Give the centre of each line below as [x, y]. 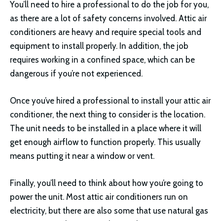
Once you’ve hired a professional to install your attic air [110, 100]
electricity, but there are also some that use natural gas [109, 211]
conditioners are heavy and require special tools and [106, 32]
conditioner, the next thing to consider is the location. [108, 114]
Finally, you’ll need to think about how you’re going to [107, 183]
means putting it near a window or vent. [82, 156]
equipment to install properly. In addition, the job [99, 46]
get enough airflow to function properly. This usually [105, 142]
